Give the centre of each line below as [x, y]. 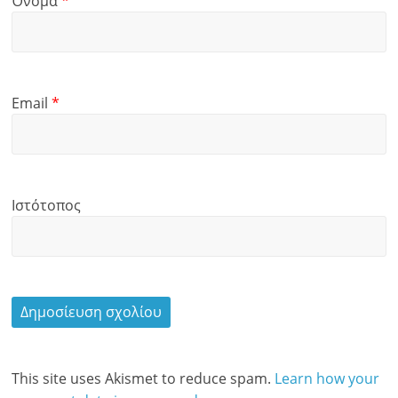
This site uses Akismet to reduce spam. [143, 378]
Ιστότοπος [47, 205]
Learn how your [327, 378]
